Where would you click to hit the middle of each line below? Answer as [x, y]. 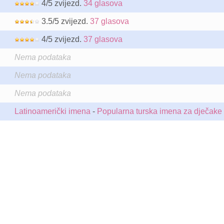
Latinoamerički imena [52, 111]
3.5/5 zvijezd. [64, 21]
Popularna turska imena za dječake [159, 111]
